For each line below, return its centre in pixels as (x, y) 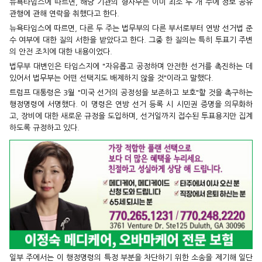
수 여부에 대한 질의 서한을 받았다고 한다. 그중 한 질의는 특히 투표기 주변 (131, 40)
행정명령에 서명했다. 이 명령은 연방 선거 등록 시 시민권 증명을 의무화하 (131, 105)
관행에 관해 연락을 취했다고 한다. (64, 14)
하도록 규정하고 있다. (44, 128)
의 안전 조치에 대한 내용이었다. (61, 52)
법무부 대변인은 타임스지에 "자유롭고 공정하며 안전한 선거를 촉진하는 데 (131, 67)
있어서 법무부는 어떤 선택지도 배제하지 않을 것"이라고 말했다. (111, 78)
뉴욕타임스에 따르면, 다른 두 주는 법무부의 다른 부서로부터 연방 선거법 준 (131, 29)
